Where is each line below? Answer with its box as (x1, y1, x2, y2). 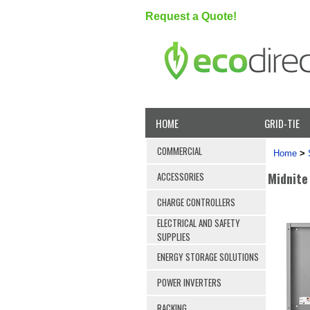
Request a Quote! (145, 10, 237, 22)
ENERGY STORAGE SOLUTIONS (157, 249, 259, 264)
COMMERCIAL (157, 143, 202, 158)
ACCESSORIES (157, 169, 204, 183)
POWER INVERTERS (157, 275, 221, 289)
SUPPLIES (157, 229, 190, 244)
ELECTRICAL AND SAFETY (157, 215, 240, 230)
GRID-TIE (264, 115, 300, 131)
